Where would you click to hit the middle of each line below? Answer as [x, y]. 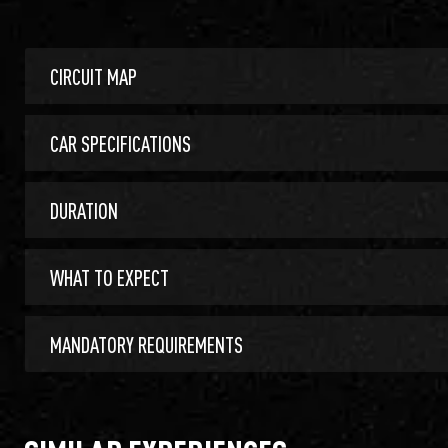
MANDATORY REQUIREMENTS [146, 343]
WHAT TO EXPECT [109, 276]
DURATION [84, 209]
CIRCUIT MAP [93, 75]
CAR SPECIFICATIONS [120, 142]
